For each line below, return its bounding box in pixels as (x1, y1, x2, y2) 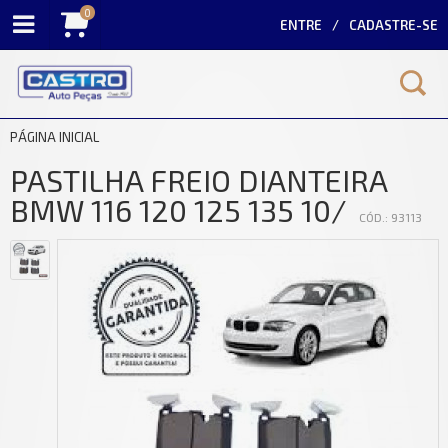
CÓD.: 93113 (359, 210, 422, 225)
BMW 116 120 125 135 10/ (10, 192, 354, 229)
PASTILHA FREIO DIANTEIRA (10, 162, 387, 199)
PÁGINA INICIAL (10, 129, 99, 146)
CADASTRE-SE (349, 17, 438, 33)
